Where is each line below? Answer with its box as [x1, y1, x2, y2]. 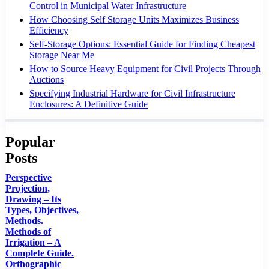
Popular [5, 134, 55, 150]
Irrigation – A [5, 237, 61, 248]
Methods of [5, 226, 51, 237]
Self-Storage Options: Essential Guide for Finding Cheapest [29, 39, 255, 50]
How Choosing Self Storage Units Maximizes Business [29, 14, 239, 25]
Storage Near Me [29, 50, 94, 61]
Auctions [29, 74, 64, 85]
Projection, [5, 183, 50, 194]
